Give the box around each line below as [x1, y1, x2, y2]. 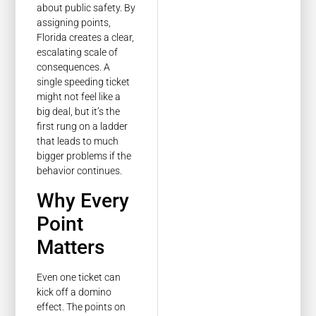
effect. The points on [37, 300, 126, 312]
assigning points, [37, 17, 111, 29]
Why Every [37, 188, 130, 212]
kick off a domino [37, 286, 112, 298]
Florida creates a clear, [37, 32, 135, 44]
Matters [37, 235, 105, 259]
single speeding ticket [37, 76, 130, 88]
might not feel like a [37, 91, 121, 103]
